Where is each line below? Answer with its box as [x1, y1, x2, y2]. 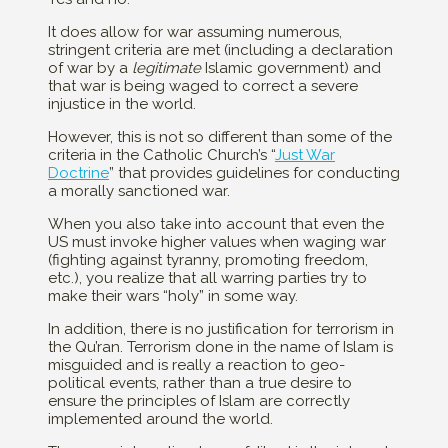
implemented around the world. [48, 410, 273, 429]
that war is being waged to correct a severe [48, 77, 358, 96]
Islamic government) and [205, 59, 381, 78]
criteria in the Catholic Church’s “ [48, 146, 275, 165]
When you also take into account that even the [48, 215, 384, 234]
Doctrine [48, 164, 109, 183]
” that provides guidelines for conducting [109, 164, 400, 183]
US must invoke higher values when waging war [48, 233, 386, 252]
